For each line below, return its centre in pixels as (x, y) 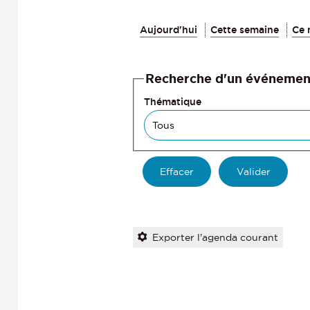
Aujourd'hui (168, 30)
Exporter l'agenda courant (215, 237)
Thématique (173, 102)
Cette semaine (245, 30)
